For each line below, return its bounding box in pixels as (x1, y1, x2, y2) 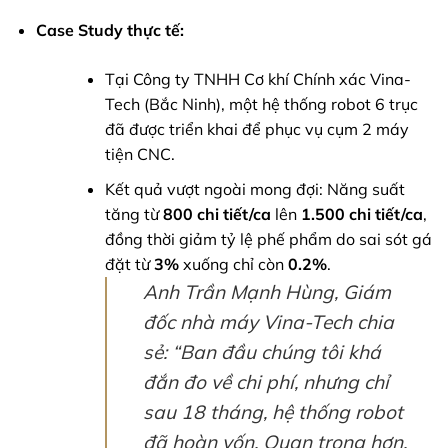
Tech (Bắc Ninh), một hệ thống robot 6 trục (104, 94, 418, 115)
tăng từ (104, 203, 163, 224)
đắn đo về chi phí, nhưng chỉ (142, 369, 389, 394)
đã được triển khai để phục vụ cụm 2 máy (104, 119, 409, 140)
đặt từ (104, 253, 154, 274)
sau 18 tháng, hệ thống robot (142, 399, 403, 424)
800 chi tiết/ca (162, 203, 271, 224)
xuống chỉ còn (178, 253, 288, 274)
